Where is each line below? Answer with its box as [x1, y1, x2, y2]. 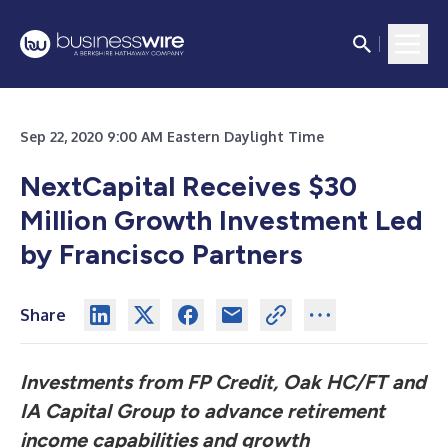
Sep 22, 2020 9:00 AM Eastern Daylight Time [20, 128, 324, 145]
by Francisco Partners [20, 237, 303, 271]
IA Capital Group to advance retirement [20, 399, 385, 423]
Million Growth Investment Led [20, 203, 423, 237]
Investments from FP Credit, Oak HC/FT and [20, 370, 426, 394]
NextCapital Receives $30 [20, 169, 357, 203]
